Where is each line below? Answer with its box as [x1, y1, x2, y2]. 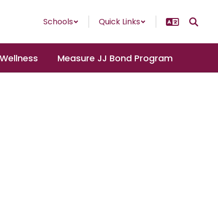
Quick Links [99, 16, 140, 27]
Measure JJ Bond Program [57, 52, 173, 64]
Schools [43, 16, 73, 27]
